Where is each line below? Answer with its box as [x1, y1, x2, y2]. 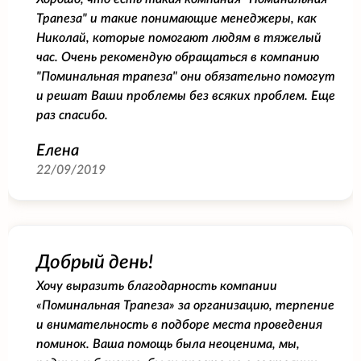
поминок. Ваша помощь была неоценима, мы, [36, 337, 300, 351]
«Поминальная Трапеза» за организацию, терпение [36, 298, 334, 312]
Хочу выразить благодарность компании [36, 279, 277, 293]
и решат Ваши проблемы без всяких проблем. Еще [36, 89, 335, 102]
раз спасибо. [36, 108, 108, 122]
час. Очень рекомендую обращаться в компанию [36, 50, 319, 64]
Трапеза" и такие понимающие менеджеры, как [36, 11, 317, 25]
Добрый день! [36, 252, 153, 272]
